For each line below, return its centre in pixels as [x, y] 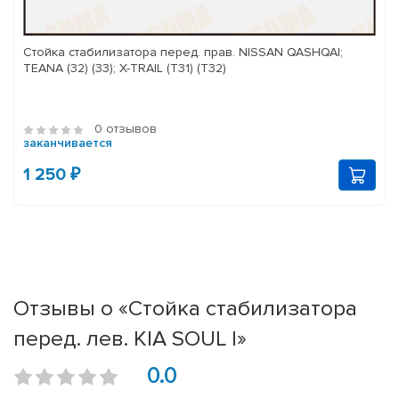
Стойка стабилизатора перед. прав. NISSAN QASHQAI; [183, 53]
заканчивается [68, 143]
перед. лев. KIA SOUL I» [130, 339]
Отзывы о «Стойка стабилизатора [185, 309]
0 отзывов [126, 129]
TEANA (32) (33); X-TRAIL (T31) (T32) [125, 69]
